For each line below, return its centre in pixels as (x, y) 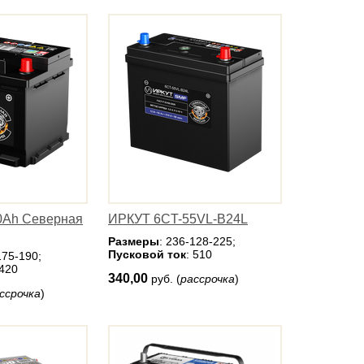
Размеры (134, 241)
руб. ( (166, 279)
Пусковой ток (147, 254)
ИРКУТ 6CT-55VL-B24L (178, 219)
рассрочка (208, 279)
